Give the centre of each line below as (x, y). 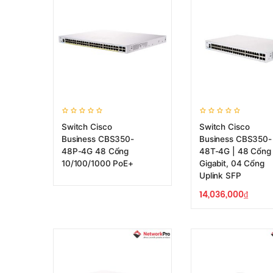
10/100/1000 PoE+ (97, 163)
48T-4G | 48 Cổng (235, 151)
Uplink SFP (220, 175)
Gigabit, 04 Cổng (232, 163)
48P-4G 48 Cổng (95, 151)
